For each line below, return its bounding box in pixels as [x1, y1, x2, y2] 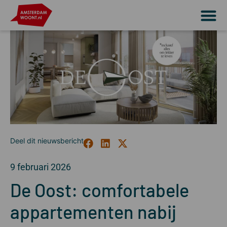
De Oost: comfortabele [10, 178, 189, 201]
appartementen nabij [10, 200, 176, 222]
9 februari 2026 [10, 161, 71, 172]
